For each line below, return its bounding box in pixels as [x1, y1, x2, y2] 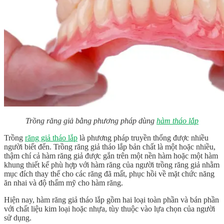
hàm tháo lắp [156, 116, 198, 125]
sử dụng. [4, 213, 31, 222]
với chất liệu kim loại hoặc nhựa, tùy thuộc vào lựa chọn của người [4, 204, 215, 213]
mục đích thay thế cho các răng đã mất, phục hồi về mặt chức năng [4, 169, 214, 178]
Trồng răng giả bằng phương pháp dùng [25, 116, 156, 125]
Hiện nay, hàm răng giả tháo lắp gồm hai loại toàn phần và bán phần [4, 195, 219, 204]
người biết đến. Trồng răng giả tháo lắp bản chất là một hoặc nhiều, [4, 142, 215, 151]
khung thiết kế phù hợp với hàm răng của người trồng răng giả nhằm [4, 160, 219, 169]
